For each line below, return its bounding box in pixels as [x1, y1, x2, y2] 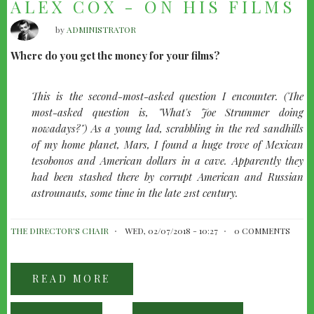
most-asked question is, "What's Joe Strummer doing [32, 105, 303, 120]
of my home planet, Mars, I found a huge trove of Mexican [32, 137, 303, 152]
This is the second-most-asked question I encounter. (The [32, 89, 303, 104]
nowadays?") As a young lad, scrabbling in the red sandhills [32, 121, 303, 136]
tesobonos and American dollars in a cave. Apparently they [32, 153, 303, 168]
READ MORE [32, 272, 111, 286]
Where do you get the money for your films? [11, 48, 220, 63]
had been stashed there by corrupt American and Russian [32, 170, 303, 184]
